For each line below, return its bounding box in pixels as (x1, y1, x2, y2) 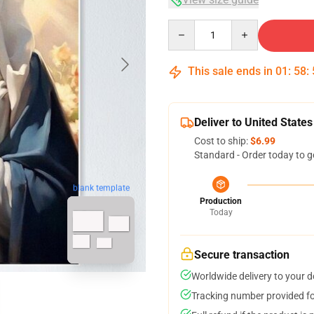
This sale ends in (185, 64, 275, 78)
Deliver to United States (194, 116, 313, 129)
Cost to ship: (194, 135, 250, 146)
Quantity (168, 20, 206, 32)
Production (200, 196, 242, 206)
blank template (72, 183, 130, 193)
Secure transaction (194, 248, 289, 261)
